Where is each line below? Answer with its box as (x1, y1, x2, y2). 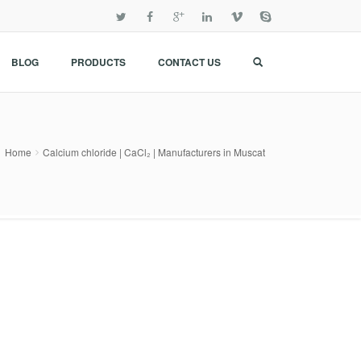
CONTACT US (158, 55, 221, 69)
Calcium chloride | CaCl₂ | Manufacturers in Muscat (43, 144, 265, 159)
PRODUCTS (71, 55, 126, 69)
